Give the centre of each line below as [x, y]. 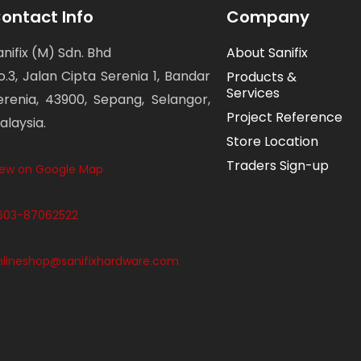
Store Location [272, 141]
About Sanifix [267, 52]
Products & [261, 77]
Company [268, 17]
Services [253, 93]
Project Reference [284, 117]
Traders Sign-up [277, 165]
